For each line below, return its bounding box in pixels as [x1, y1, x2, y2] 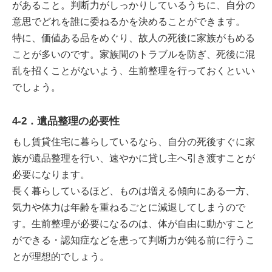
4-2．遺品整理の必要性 [12, 115, 120, 127]
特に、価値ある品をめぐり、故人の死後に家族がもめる [12, 32, 255, 43]
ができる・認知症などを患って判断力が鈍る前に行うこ [12, 235, 255, 245]
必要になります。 [12, 169, 90, 180]
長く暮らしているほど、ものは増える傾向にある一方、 [12, 186, 255, 196]
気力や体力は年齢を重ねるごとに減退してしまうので [12, 202, 245, 212]
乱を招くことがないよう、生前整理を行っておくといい [12, 65, 255, 76]
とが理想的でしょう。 [12, 251, 109, 262]
